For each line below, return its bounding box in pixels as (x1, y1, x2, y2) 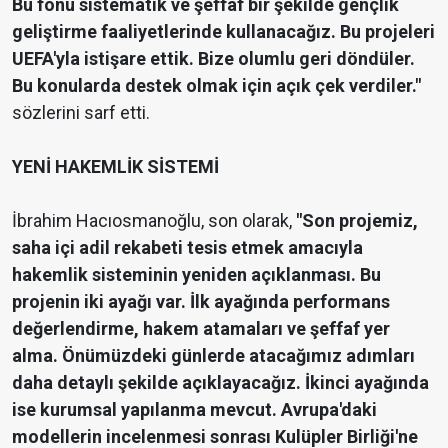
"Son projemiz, (292, 209, 418, 231)
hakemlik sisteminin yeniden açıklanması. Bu (12, 263, 381, 285)
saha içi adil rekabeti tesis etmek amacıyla (12, 236, 363, 258)
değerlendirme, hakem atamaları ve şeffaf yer (12, 317, 390, 339)
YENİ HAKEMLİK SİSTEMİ (12, 155, 219, 177)
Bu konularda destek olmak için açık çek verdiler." (12, 74, 421, 96)
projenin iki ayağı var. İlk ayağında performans (12, 290, 390, 312)
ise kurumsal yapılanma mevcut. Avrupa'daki (12, 398, 377, 420)
